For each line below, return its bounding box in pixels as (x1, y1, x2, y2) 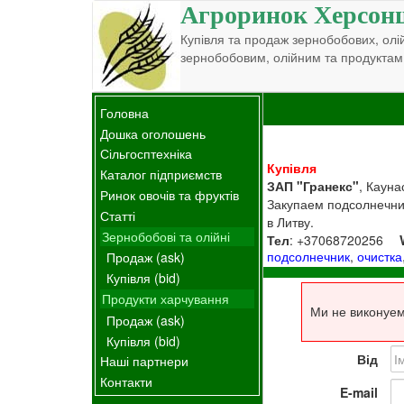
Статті (100, 206, 135, 225)
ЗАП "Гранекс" (267, 176, 360, 195)
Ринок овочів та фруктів (100, 185, 239, 204)
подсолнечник (267, 246, 351, 265)
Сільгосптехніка (100, 144, 192, 163)
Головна (100, 103, 149, 122)
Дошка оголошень (100, 124, 206, 142)
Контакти (100, 372, 152, 391)
